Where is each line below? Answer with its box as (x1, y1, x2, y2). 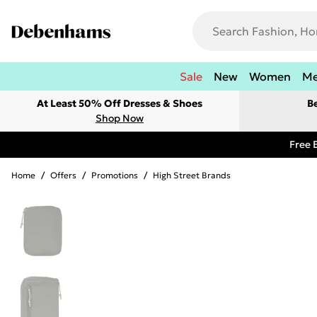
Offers (50, 170, 76, 180)
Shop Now (96, 112, 144, 125)
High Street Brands (153, 170, 231, 180)
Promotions (91, 170, 138, 180)
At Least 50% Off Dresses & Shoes (37, 97, 202, 110)
